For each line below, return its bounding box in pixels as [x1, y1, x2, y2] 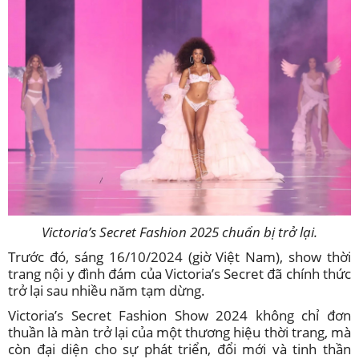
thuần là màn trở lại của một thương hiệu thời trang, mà [8, 323, 351, 342]
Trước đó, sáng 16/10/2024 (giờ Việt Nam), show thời [8, 248, 351, 267]
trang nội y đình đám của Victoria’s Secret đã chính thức [8, 264, 351, 284]
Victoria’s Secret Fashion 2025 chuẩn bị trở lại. [42, 223, 317, 242]
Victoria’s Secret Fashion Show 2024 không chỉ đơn [8, 306, 351, 325]
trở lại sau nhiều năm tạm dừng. [8, 281, 205, 301]
